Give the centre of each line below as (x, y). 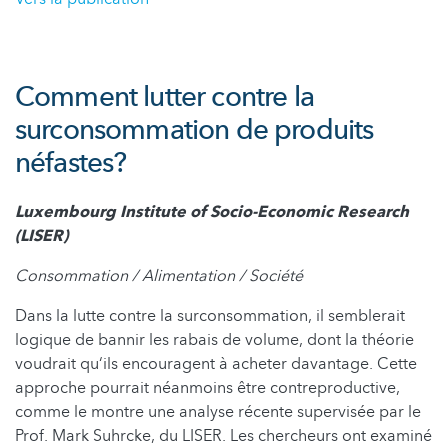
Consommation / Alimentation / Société (159, 275)
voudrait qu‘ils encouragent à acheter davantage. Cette (216, 363)
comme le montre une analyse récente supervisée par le (218, 411)
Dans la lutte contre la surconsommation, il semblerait (210, 315)
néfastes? (71, 162)
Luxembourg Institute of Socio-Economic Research (212, 211)
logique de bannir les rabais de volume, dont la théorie (214, 339)
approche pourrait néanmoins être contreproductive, (207, 387)
